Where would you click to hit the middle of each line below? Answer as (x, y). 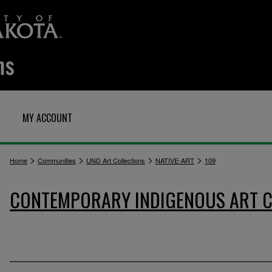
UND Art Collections (116, 160)
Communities (57, 160)
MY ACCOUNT (47, 118)
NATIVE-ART (175, 160)
